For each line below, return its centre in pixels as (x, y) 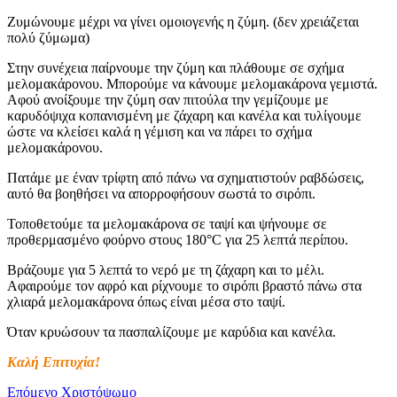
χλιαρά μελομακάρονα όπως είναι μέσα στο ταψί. (146, 302)
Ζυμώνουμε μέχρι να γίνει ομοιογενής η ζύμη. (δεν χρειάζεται (183, 22)
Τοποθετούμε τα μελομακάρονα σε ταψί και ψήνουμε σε (167, 224)
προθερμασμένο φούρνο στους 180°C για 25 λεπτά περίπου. (178, 240)
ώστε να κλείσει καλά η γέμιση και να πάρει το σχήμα (160, 132)
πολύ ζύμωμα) (48, 38)
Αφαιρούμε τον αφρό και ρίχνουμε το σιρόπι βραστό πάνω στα (184, 286)
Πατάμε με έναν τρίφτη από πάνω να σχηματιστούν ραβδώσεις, (186, 178)
